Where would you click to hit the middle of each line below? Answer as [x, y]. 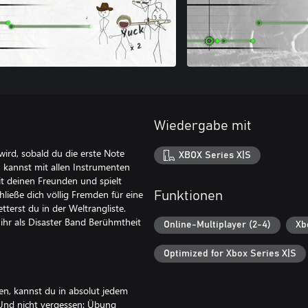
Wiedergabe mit [203, 126]
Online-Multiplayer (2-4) [217, 225]
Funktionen [188, 196]
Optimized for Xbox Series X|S [230, 253]
